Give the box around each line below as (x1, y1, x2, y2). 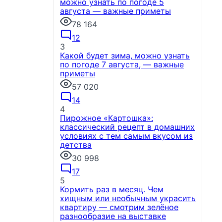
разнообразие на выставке (60, 211, 166, 221)
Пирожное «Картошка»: (60, 113, 153, 123)
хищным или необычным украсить (60, 193, 196, 203)
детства (60, 140, 92, 150)
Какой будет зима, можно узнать (60, 51, 190, 60)
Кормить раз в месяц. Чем (60, 184, 164, 194)
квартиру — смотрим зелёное (60, 202, 178, 212)
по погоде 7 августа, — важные (60, 59, 184, 69)
